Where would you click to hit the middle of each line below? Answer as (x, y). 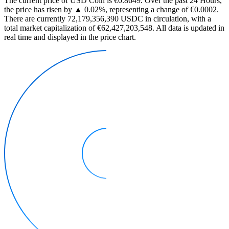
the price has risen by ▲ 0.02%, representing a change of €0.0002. (111, 9)
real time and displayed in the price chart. (70, 37)
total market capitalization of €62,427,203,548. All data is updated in (114, 28)
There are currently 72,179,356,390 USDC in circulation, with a (108, 18)
